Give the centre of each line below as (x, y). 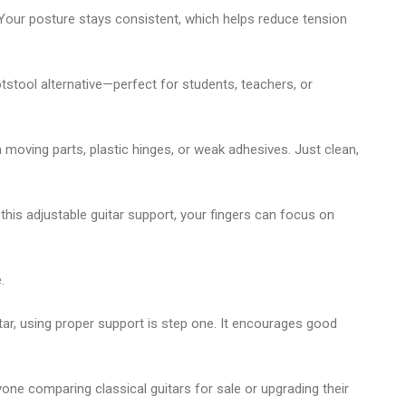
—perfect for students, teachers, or (208, 84)
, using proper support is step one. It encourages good (175, 323)
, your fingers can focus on (254, 214)
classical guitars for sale (168, 388)
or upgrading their (295, 388)
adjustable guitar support (100, 214)
